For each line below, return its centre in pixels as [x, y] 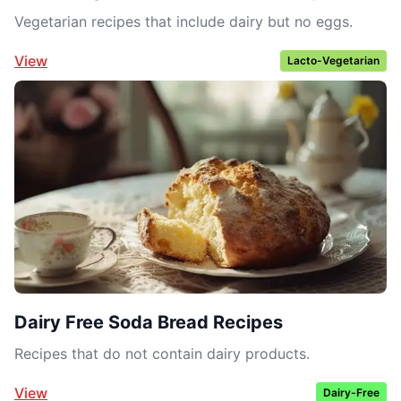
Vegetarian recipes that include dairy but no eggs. [183, 22]
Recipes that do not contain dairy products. [162, 353]
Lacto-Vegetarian [333, 61]
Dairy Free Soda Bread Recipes [149, 322]
